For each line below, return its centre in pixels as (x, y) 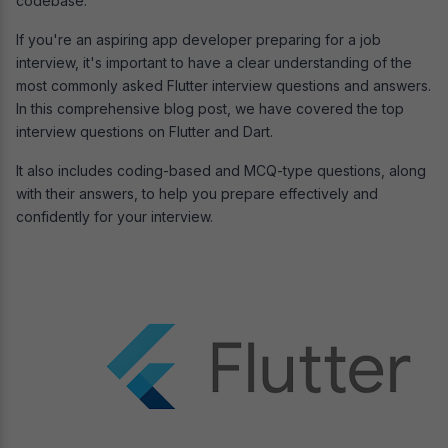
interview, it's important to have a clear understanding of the (214, 62)
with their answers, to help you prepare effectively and (197, 193)
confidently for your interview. (114, 216)
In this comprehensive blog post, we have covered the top (210, 108)
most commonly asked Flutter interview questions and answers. (223, 85)
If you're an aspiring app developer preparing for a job (198, 39)
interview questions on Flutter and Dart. (144, 131)
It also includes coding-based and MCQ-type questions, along (221, 170)
